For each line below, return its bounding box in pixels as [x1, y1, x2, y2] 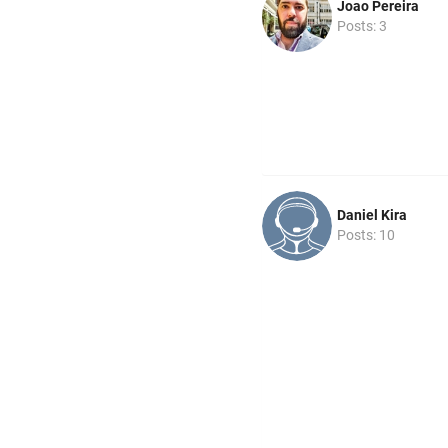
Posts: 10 [337, 227, 395, 244]
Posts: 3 [337, 18, 387, 35]
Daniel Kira [337, 207, 407, 224]
